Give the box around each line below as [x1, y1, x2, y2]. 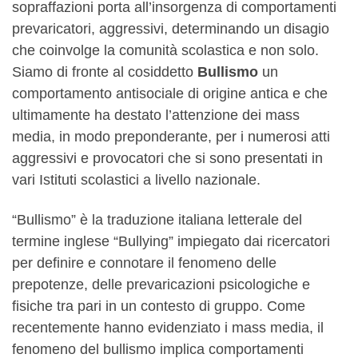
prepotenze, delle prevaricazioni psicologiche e [12, 276, 310, 292]
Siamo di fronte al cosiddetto [12, 64, 197, 80]
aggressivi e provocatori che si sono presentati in [12, 150, 323, 166]
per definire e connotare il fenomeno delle [12, 254, 276, 271]
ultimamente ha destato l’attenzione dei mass [12, 107, 300, 123]
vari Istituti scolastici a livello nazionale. [12, 172, 261, 188]
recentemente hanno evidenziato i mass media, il [12, 319, 324, 336]
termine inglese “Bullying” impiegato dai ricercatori [12, 233, 330, 249]
